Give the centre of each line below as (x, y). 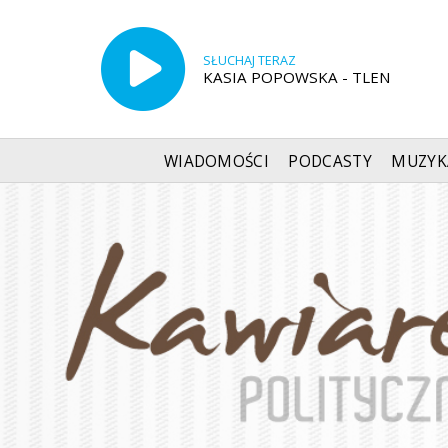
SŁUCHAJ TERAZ (249, 60)
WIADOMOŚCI (216, 161)
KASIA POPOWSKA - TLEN (296, 76)
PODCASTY (330, 161)
